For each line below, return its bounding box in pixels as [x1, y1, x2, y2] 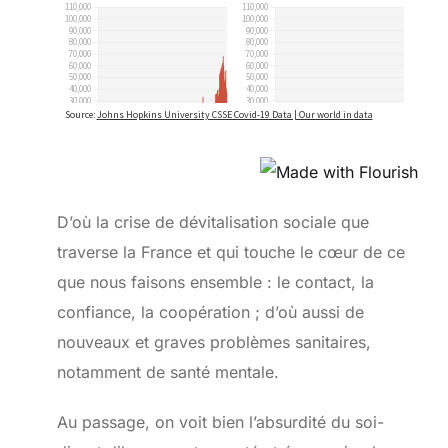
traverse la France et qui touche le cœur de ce [56, 241, 405, 262]
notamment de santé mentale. [56, 361, 279, 382]
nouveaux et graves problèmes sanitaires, [56, 331, 371, 352]
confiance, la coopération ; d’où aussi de [56, 301, 364, 322]
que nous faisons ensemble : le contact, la [56, 271, 374, 292]
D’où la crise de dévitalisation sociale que [56, 211, 369, 232]
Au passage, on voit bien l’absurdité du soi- [56, 411, 384, 432]
